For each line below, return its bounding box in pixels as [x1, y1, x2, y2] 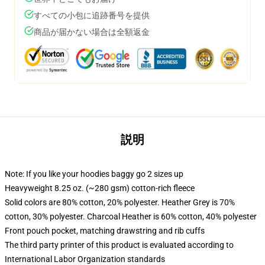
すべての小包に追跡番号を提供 [34, 11, 150, 20]
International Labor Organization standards [5, 254, 165, 264]
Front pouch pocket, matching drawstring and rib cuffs [5, 226, 205, 235]
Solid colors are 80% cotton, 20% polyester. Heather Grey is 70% [5, 198, 235, 207]
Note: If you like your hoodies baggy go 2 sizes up [5, 169, 183, 179]
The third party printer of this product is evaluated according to [5, 240, 234, 250]
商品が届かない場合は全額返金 [34, 27, 150, 37]
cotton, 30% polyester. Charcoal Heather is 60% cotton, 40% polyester [5, 212, 257, 221]
